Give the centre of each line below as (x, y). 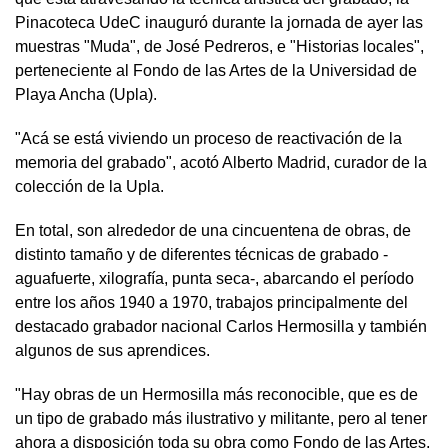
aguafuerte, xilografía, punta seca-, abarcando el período (214, 278)
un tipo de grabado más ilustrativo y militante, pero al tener (221, 418)
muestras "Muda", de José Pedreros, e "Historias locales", (219, 46)
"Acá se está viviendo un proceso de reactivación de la (208, 138)
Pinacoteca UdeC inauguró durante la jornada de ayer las (219, 22)
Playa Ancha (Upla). (86, 94)
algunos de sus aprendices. (112, 350)
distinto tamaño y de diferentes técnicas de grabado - (201, 254)
